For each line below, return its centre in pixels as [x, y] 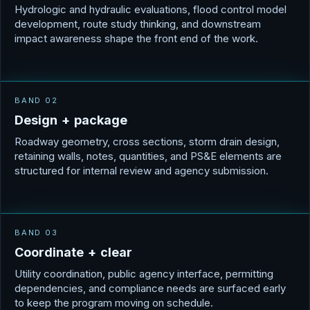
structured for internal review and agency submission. [142, 171]
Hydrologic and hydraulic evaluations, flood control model [151, 10]
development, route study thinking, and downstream [138, 24]
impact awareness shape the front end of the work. [136, 39]
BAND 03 [36, 233]
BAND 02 [36, 101]
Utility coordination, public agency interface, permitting [144, 274]
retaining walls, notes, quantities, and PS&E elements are [148, 156]
